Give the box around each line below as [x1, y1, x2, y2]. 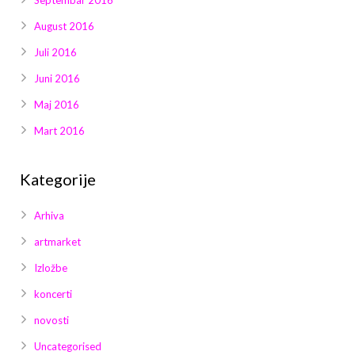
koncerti [34, 287, 72, 300]
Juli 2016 [34, 45, 77, 59]
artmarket [34, 235, 81, 248]
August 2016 [34, 19, 94, 32]
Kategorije [20, 169, 96, 189]
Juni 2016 [34, 71, 80, 85]
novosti [34, 313, 69, 326]
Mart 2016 [34, 124, 85, 137]
